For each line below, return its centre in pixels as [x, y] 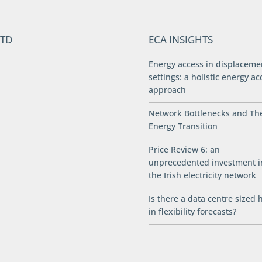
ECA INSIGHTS [180, 40]
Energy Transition [183, 126]
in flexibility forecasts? [192, 212]
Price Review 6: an [184, 150]
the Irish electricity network [202, 175]
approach [167, 90]
